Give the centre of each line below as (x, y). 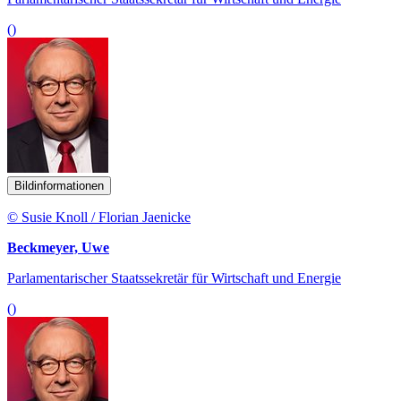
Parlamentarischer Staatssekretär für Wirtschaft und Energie (174, 278)
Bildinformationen (59, 186)
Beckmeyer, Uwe (58, 248)
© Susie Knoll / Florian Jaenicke (99, 218)
